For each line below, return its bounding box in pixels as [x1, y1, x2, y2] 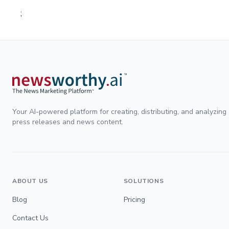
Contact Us [12, 213, 49, 223]
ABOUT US [12, 176, 48, 185]
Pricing [123, 194, 145, 204]
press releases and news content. [12, 117, 123, 127]
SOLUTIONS [123, 176, 164, 185]
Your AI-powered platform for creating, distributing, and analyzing [12, 106, 226, 117]
